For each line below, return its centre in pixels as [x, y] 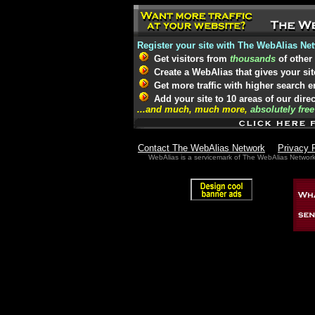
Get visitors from [191, 59]
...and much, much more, [194, 109]
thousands [253, 59]
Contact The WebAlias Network [201, 148]
